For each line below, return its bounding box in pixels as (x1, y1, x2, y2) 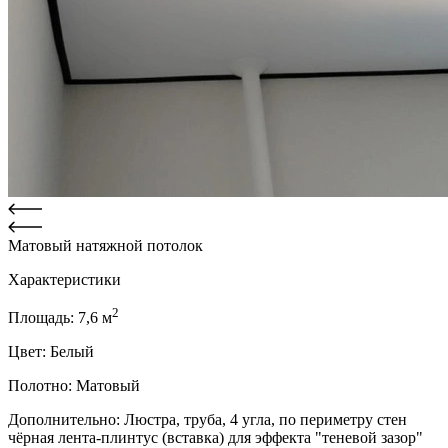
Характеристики (8, 270, 121, 288)
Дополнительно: (8, 411, 124, 429)
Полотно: (8, 377, 76, 395)
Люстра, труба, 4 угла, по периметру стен (124, 411, 407, 429)
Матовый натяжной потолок (8, 236, 203, 254)
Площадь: (8, 309, 78, 327)
